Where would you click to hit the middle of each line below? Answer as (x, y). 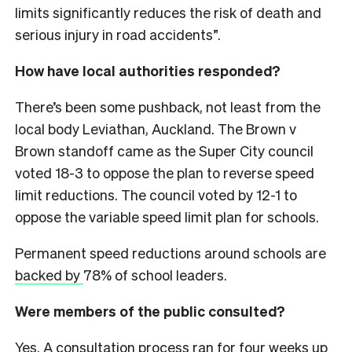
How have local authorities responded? (148, 70)
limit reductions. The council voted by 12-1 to (156, 194)
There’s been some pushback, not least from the (168, 106)
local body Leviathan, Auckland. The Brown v (156, 128)
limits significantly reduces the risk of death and (168, 12)
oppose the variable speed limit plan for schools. (169, 216)
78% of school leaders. (157, 274)
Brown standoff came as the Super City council (164, 150)
